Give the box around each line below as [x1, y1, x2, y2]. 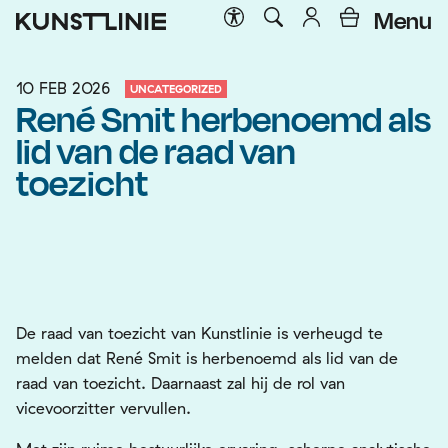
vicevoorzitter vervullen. [16, 398, 191, 418]
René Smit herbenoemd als [16, 96, 431, 140]
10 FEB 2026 [16, 78, 110, 98]
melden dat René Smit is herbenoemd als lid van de [16, 348, 398, 368]
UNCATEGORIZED [130, 82, 222, 96]
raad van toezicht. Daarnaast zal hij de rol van [16, 373, 345, 393]
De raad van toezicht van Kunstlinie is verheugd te [16, 323, 383, 343]
